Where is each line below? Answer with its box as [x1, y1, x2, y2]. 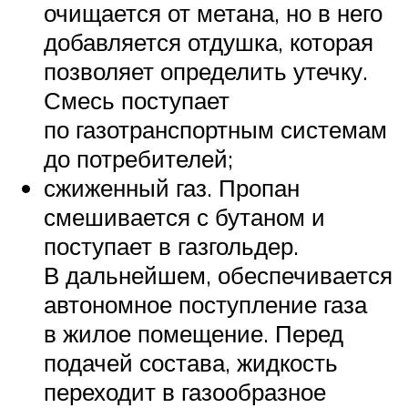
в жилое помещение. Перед [44, 318, 343, 348]
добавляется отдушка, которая [44, 26, 373, 56]
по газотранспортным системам [44, 114, 387, 144]
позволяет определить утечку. [44, 56, 368, 86]
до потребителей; [44, 143, 233, 173]
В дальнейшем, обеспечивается [44, 260, 393, 290]
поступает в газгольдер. [44, 230, 299, 260]
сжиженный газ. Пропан [44, 172, 300, 202]
